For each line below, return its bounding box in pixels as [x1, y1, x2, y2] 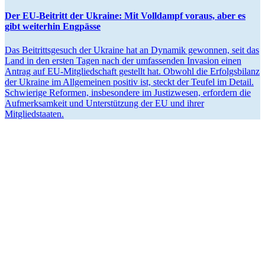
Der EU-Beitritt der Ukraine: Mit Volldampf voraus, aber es [5, 11, 245, 21]
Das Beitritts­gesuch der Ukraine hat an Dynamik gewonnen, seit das [5, 44, 259, 55]
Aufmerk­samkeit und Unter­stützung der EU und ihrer [5, 98, 204, 108]
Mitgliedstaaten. [5, 108, 64, 119]
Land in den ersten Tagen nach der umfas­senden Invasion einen [5, 55, 241, 66]
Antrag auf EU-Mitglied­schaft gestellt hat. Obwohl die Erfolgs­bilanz [5, 66, 260, 76]
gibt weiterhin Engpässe [5, 21, 101, 32]
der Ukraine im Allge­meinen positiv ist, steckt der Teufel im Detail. [5, 76, 254, 87]
